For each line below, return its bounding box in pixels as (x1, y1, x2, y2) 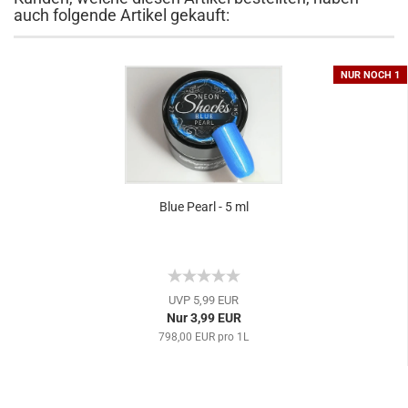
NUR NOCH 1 (341, 69, 400, 81)
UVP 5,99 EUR (168, 293, 239, 307)
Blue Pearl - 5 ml (158, 199, 249, 214)
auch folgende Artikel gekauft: (14, 5, 229, 25)
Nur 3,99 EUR (166, 311, 241, 325)
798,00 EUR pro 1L (158, 331, 249, 343)
